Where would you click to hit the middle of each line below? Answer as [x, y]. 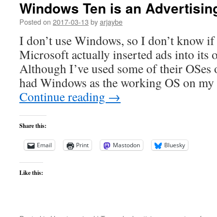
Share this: [33, 126]
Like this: [31, 173]
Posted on [35, 22]
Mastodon [126, 145]
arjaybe [111, 22]
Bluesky [175, 145]
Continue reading [64, 96]
